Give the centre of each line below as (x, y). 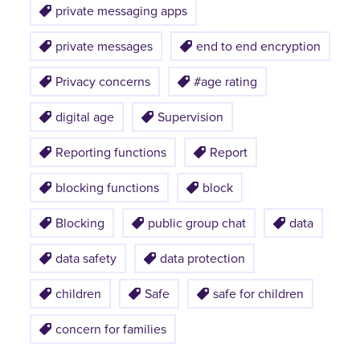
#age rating (225, 81)
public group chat (197, 223)
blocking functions (107, 187)
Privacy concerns (103, 81)
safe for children (258, 293)
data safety (86, 258)
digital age (85, 117)
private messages (104, 46)
